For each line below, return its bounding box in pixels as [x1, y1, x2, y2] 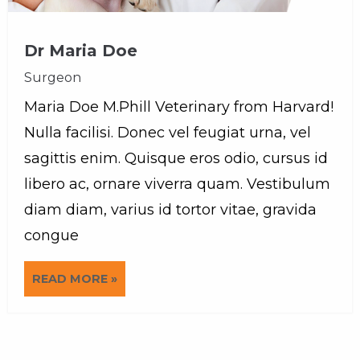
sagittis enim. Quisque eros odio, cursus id [24, 149, 328, 167]
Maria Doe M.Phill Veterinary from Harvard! [24, 98, 333, 116]
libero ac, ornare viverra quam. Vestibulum [24, 175, 330, 193]
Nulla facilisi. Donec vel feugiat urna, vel [24, 124, 311, 141]
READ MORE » [32, 272, 117, 286]
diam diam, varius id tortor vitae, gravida [24, 201, 317, 219]
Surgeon [24, 70, 81, 85]
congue [24, 227, 79, 244]
